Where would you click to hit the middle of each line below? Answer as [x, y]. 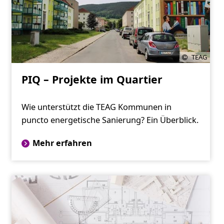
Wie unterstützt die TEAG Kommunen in [96, 107]
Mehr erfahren [62, 143]
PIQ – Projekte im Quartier [92, 79]
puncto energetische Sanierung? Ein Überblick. [110, 120]
